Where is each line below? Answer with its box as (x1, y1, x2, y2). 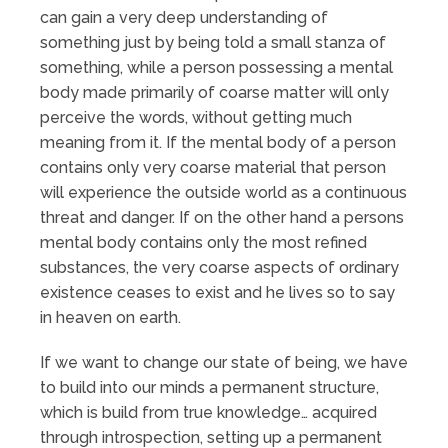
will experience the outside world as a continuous (40, 182, 407, 202)
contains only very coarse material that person (40, 157, 386, 177)
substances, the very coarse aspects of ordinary (40, 257, 399, 277)
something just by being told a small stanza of (40, 32, 386, 52)
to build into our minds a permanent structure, (40, 377, 379, 397)
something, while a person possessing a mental (40, 57, 393, 77)
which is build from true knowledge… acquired (40, 402, 377, 422)
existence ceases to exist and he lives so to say (40, 282, 395, 302)
